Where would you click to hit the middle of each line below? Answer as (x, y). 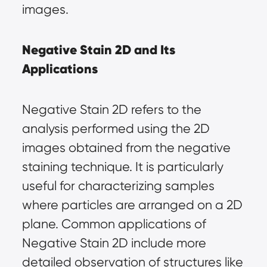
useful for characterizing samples (118, 186)
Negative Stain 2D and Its (98, 50)
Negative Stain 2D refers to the (111, 110)
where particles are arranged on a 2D (132, 205)
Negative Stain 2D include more (114, 243)
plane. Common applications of (114, 224)
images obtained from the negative (126, 148)
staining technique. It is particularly (122, 167)
